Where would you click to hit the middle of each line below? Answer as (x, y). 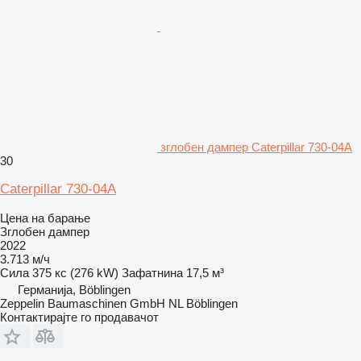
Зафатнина (152, 272)
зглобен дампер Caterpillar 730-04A (256, 147)
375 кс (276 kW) (75, 272)
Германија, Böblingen (74, 289)
